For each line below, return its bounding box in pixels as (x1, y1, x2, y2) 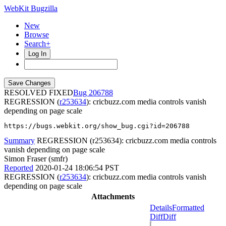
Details (150, 203, 172, 212)
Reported (4, 163, 33, 172)
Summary (4, 136, 35, 145)
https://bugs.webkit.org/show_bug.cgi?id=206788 (4, 122, 190, 130)
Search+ (24, 39, 50, 48)
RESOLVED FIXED (4, 88, 73, 97)
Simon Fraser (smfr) (4, 154, 68, 163)
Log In (28, 50, 46, 58)
